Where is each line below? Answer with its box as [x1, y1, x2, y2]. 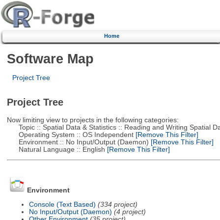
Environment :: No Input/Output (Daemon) [6, 138, 149, 146]
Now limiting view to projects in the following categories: [6, 116, 179, 124]
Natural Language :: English [6, 145, 105, 153]
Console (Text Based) [28, 200, 96, 208]
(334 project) [97, 200, 137, 208]
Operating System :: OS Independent [6, 131, 134, 138]
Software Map [6, 51, 94, 66]
